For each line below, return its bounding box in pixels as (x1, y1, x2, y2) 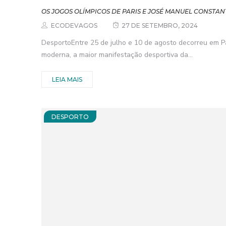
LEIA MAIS (52, 75, 82, 83)
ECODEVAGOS (51, 21, 97, 29)
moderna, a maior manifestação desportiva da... (41, 49, 193, 60)
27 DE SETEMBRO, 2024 (122, 21, 198, 29)
